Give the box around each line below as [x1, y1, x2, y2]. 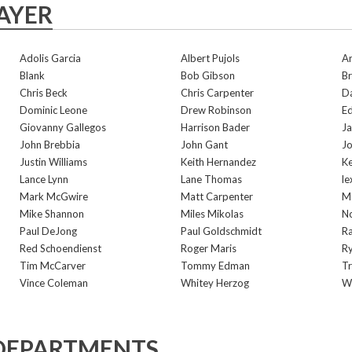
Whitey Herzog [181, 277, 249, 289]
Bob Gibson [181, 69, 235, 82]
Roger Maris [181, 242, 236, 255]
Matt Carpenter [181, 190, 253, 203]
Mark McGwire [20, 190, 88, 203]
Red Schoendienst [20, 242, 101, 255]
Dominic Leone [20, 104, 87, 116]
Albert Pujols [181, 52, 240, 64]
